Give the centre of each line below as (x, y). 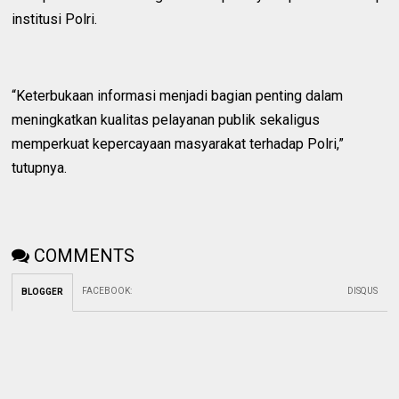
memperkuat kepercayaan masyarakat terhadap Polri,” (178, 144)
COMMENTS (85, 256)
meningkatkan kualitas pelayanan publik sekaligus (166, 120)
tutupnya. (40, 168)
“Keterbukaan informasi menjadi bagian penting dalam (178, 96)
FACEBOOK (106, 291)
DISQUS (363, 291)
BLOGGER (43, 292)
